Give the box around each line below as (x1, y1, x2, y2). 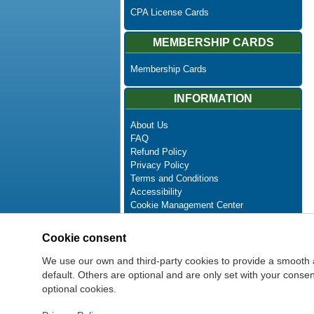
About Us (130, 120, 168, 131)
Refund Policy (130, 146, 187, 158)
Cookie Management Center (130, 200, 243, 211)
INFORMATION (174, 93, 252, 104)
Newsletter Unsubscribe (130, 253, 226, 264)
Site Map (130, 240, 167, 251)
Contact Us (130, 213, 176, 224)
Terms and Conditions (130, 173, 219, 184)
